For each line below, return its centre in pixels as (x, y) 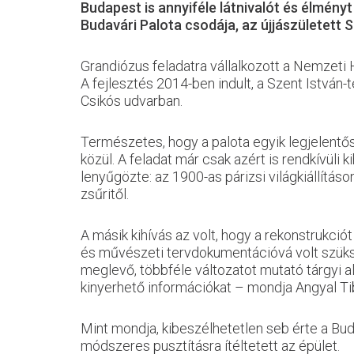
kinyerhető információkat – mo (174, 287)
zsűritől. (105, 194)
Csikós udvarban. (133, 101)
